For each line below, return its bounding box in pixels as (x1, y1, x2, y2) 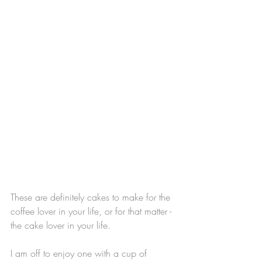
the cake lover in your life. (11, 218, 111, 232)
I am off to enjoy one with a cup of (11, 246, 150, 260)
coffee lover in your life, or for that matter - (11, 204, 174, 218)
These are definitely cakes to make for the (11, 190, 173, 204)
